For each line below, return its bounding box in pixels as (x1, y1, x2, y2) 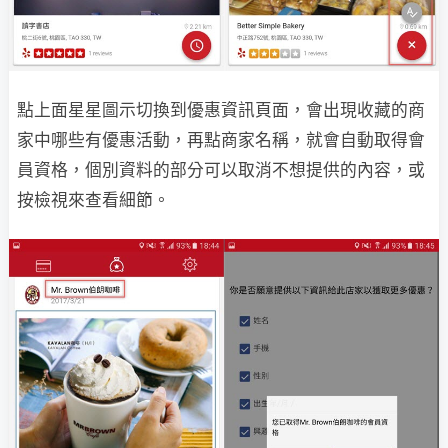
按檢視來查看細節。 (17, 190, 170, 211)
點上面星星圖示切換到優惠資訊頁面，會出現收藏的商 (17, 100, 425, 121)
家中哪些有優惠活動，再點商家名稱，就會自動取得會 (17, 130, 425, 151)
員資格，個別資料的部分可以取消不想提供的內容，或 (17, 160, 425, 181)
